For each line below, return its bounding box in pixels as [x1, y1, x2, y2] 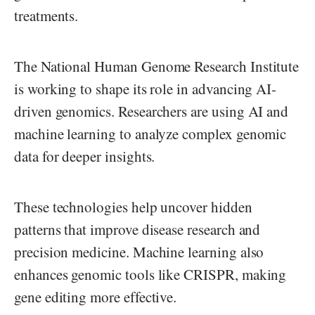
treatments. [14, 5, 84, 25]
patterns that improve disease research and [14, 219, 261, 239]
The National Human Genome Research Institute [14, 56, 300, 76]
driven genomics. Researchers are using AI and [14, 101, 289, 121]
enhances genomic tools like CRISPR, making [14, 264, 287, 284]
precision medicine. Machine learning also [14, 241, 264, 262]
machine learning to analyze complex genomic [14, 123, 287, 143]
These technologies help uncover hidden [14, 196, 252, 217]
